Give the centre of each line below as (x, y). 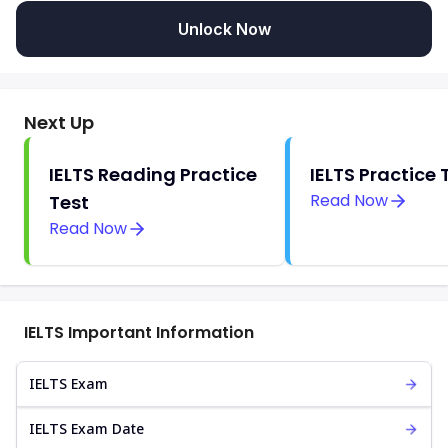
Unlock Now (224, 29)
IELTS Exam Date (86, 429)
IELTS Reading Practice (153, 175)
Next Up (59, 123)
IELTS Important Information (139, 333)
